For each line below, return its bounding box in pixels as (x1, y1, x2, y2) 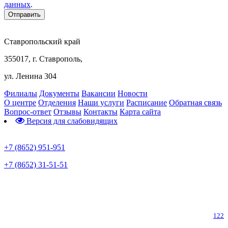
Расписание (126, 98, 167, 107)
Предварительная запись (4, 126, 74, 134)
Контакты (83, 107, 118, 116)
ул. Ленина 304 (4, 71, 56, 80)
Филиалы (4, 89, 37, 98)
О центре (4, 98, 36, 107)
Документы (39, 89, 79, 98)
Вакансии (81, 89, 116, 98)
